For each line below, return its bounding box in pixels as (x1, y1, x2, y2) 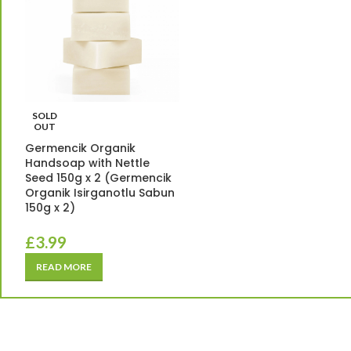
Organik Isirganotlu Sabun (25, 184, 175, 201)
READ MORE (36, 260, 92, 273)
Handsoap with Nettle (25, 154, 150, 171)
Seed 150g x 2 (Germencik (25, 169, 172, 186)
